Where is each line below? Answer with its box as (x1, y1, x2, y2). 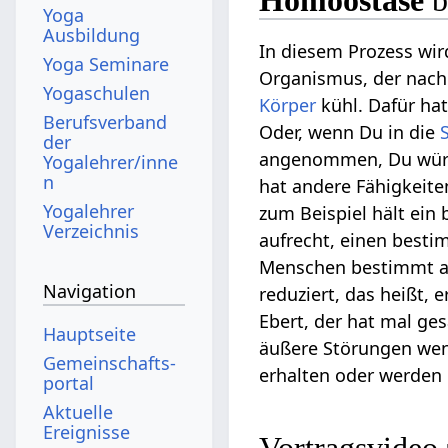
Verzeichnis (43, 218, 140, 243)
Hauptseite (43, 321, 137, 346)
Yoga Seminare (43, 51, 170, 76)
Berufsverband (43, 109, 168, 134)
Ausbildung (43, 22, 141, 47)
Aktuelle (43, 399, 114, 424)
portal (43, 370, 95, 395)
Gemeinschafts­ (43, 350, 177, 375)
